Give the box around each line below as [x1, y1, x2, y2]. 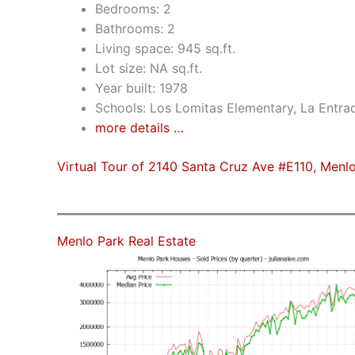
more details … [95, 120, 184, 136]
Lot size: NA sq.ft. [95, 60, 202, 76]
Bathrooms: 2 [95, 21, 175, 36]
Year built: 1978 [95, 80, 188, 96]
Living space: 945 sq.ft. [95, 40, 235, 56]
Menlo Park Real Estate [57, 232, 196, 249]
